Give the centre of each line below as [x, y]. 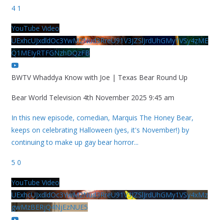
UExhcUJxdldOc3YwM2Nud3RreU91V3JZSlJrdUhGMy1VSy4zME [110, 41]
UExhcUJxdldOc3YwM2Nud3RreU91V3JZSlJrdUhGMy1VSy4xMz [109, 195]
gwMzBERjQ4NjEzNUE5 [49, 207]
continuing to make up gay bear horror [72, 142]
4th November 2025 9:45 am [128, 98]
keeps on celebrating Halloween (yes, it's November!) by [100, 130]
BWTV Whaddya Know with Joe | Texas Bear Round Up [99, 78]
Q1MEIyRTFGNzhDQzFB [50, 53]
